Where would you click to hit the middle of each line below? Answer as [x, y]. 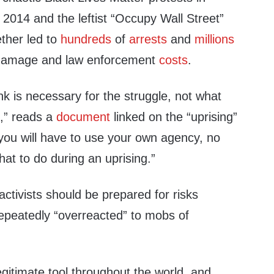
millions [215, 39]
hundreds [86, 39]
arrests [148, 39]
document [83, 117]
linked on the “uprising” [174, 117]
